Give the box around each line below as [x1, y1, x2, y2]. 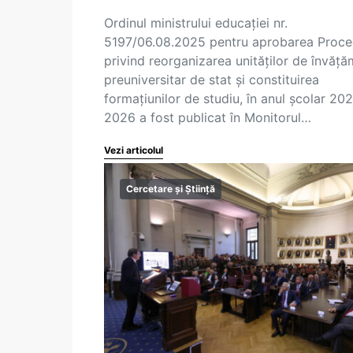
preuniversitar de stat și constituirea [104, 72, 319, 87]
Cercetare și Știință [126, 183, 215, 195]
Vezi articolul [104, 144, 163, 156]
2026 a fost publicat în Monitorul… [104, 110, 311, 125]
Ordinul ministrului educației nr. [104, 15, 288, 31]
